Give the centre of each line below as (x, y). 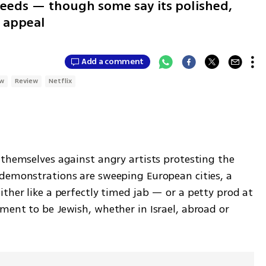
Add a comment (113, 62)
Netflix (61, 81)
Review (27, 81)
